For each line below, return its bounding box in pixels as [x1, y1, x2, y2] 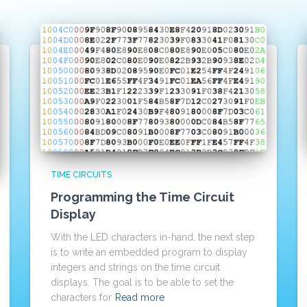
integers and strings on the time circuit [51, 261, 220, 273]
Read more [115, 291, 164, 303]
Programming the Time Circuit [51, 189, 234, 204]
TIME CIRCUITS [51, 169, 112, 180]
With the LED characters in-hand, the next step [51, 231, 255, 243]
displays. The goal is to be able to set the [51, 276, 234, 288]
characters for [51, 291, 112, 303]
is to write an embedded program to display [51, 246, 247, 258]
